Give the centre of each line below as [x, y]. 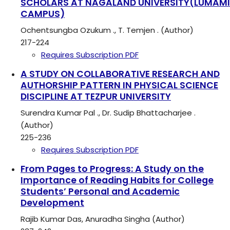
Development [52, 203]
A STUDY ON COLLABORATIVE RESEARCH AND [120, 74]
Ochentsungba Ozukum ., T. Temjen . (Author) [107, 30]
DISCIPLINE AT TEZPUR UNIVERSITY [96, 97]
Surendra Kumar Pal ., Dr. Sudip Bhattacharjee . [108, 112]
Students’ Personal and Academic [100, 191]
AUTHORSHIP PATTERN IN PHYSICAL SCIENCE [119, 85]
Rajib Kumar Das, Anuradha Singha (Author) [103, 219]
